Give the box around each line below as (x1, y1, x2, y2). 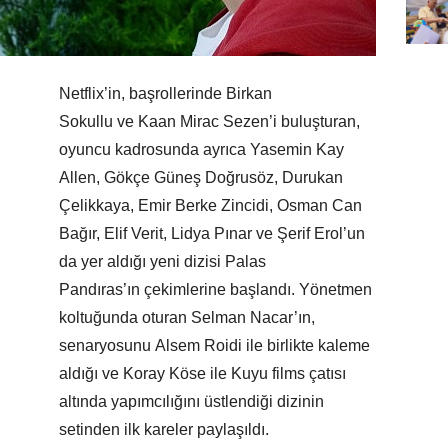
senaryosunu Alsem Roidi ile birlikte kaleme (59, 337, 370, 355)
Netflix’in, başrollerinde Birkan (59, 85, 272, 103)
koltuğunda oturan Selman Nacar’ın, (59, 309, 315, 327)
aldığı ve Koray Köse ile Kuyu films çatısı (59, 365, 346, 383)
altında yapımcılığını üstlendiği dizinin (59, 393, 324, 411)
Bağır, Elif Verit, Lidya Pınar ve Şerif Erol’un (59, 225, 365, 243)
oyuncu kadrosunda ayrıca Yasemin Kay (59, 141, 344, 159)
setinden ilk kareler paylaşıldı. (59, 421, 273, 439)
